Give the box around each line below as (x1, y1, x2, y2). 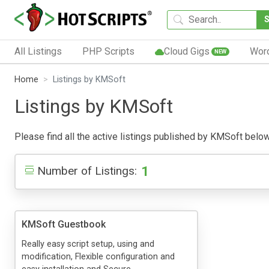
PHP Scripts (82, 45, 134, 57)
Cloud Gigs (163, 45, 210, 57)
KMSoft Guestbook (22, 218, 106, 230)
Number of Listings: (37, 163, 137, 178)
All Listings (14, 45, 62, 57)
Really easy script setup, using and (22, 238, 154, 249)
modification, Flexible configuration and (22, 251, 175, 262)
